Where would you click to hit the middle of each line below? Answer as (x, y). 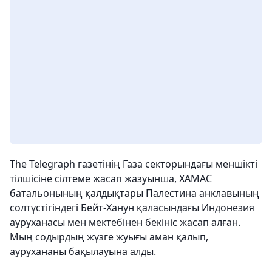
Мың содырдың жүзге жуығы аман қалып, (109, 237)
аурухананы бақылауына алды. (83, 251)
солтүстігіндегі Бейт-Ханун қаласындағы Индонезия (132, 208)
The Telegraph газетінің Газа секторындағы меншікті (134, 164)
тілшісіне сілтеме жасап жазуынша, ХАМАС (111, 178)
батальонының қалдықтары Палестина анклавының (134, 193)
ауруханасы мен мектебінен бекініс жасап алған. (125, 222)
